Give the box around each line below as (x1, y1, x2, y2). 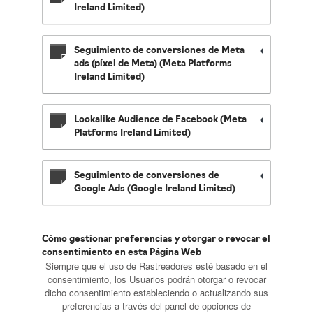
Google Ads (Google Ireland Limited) (74, 184, 235, 194)
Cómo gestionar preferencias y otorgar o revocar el (42, 235, 270, 244)
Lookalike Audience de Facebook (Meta (74, 115, 247, 124)
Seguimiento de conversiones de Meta (74, 46, 245, 55)
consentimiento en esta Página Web (42, 248, 201, 257)
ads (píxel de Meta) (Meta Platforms (74, 59, 232, 68)
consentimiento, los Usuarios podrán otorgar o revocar (47, 272, 266, 286)
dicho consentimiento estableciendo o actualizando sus (45, 286, 268, 299)
